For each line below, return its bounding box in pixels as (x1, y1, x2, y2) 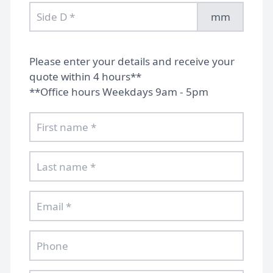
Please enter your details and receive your (29, 54, 235, 68)
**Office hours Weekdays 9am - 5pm (29, 84, 208, 99)
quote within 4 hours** (29, 69, 141, 83)
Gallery (108, 207, 165, 229)
